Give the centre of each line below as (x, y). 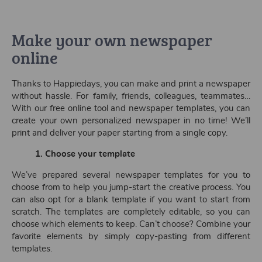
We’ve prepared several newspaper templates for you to (131, 175)
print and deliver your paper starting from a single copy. (120, 133)
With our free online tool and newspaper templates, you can (131, 108)
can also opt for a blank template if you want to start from (131, 200)
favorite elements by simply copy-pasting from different (131, 237)
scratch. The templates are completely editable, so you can (131, 212)
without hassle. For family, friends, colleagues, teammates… (131, 96)
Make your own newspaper (112, 40)
